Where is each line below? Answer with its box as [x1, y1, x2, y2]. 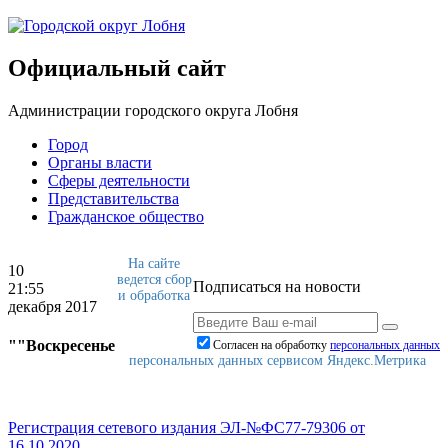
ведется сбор [116, 272, 192, 288]
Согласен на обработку [213, 338, 330, 353]
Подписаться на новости [193, 278, 361, 296]
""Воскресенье [8, 337, 115, 355]
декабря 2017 [8, 298, 97, 316]
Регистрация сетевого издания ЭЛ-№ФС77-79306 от [8, 419, 365, 437]
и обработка [118, 288, 190, 304]
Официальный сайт [8, 55, 226, 82]
